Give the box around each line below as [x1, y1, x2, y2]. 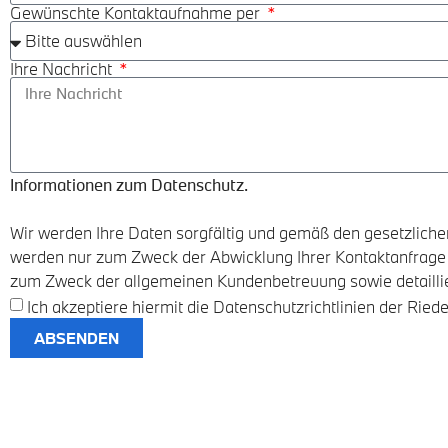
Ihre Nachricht [10, 58, 116, 80]
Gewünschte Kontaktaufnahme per [10, 2, 264, 24]
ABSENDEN [34, 327, 119, 348]
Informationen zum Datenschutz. [10, 174, 248, 196]
